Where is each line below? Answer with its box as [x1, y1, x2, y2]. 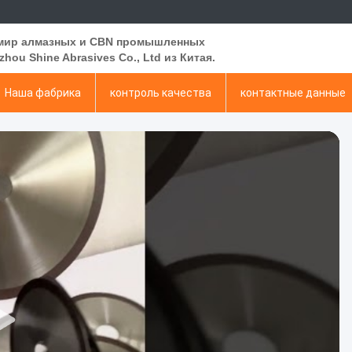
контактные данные [240, 86, 346, 99]
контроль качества [110, 86, 211, 99]
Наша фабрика [5, 86, 81, 99]
